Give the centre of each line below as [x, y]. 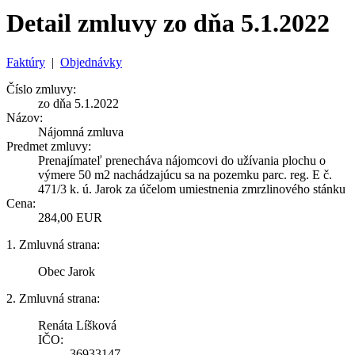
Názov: [25, 117]
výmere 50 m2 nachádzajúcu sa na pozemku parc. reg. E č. [185, 174]
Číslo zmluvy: [41, 89]
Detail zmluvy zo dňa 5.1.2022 [168, 23]
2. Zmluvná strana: [53, 298]
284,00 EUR [70, 217]
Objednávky [91, 62]
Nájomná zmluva [81, 132]
